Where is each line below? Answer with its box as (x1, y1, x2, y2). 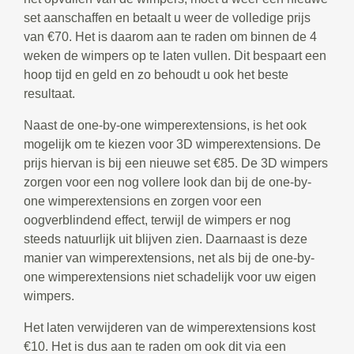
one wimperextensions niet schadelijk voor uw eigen (24, 270, 316, 284)
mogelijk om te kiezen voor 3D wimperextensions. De (24, 137, 321, 151)
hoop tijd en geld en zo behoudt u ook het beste (24, 68, 288, 81)
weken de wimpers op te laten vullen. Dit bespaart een (24, 49, 326, 62)
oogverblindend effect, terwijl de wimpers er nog (24, 213, 291, 227)
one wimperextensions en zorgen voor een (24, 194, 262, 208)
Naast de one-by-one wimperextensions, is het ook (24, 119, 307, 132)
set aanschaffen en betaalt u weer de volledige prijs (24, 11, 311, 24)
